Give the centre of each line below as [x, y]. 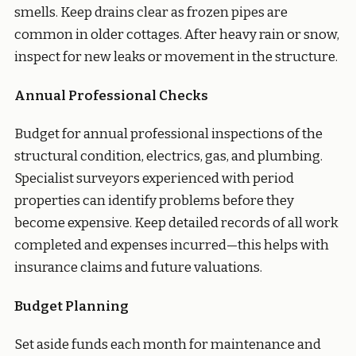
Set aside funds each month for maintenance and [168, 345]
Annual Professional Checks [111, 95]
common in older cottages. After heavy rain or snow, [177, 35]
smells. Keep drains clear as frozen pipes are [151, 13]
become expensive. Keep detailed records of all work [176, 223]
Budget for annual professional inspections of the [168, 134]
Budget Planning [72, 306]
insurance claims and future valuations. [138, 268]
